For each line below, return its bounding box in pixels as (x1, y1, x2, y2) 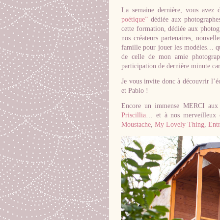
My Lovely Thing (155, 121, 204, 128)
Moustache (121, 121, 151, 128)
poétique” (121, 16, 148, 23)
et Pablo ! (121, 87, 148, 94)
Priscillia (121, 111, 146, 119)
